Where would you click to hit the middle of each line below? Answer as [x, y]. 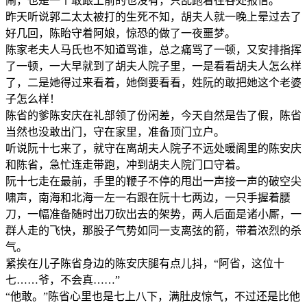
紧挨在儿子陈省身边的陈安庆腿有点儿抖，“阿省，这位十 [145, 263]
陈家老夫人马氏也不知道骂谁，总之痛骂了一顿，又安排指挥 [153, 49]
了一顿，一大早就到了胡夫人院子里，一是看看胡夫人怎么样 [153, 66]
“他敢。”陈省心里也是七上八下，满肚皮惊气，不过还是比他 [153, 296]
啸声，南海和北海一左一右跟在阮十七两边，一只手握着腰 [148, 197]
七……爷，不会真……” [63, 280]
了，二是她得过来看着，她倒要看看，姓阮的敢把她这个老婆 [153, 82]
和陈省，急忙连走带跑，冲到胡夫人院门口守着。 [126, 164]
